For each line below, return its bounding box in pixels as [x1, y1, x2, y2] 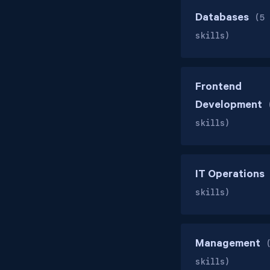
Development [195, 100, 265, 112]
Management [195, 239, 263, 251]
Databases [195, 13, 251, 25]
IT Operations [195, 169, 267, 181]
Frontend [195, 82, 242, 94]
